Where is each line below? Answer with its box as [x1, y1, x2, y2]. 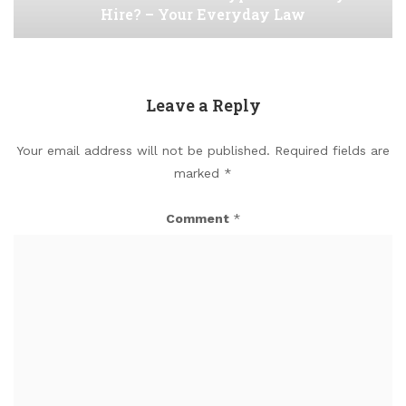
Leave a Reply [145, 94, 261, 117]
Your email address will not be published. [16, 143, 270, 159]
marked [174, 166, 224, 181]
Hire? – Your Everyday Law [101, 5, 305, 24]
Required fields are [275, 143, 390, 159]
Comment [165, 211, 233, 227]
